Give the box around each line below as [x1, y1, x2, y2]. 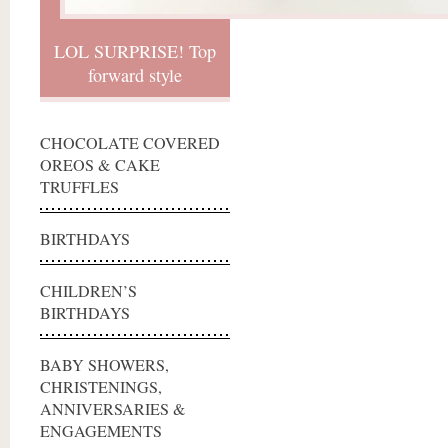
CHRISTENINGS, [40, 376, 162, 398]
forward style [88, 63, 182, 87]
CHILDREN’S [40, 280, 137, 302]
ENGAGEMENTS [40, 420, 162, 442]
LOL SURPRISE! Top [54, 39, 216, 63]
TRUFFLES [40, 176, 119, 198]
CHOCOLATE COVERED [40, 132, 220, 154]
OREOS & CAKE [40, 154, 160, 176]
